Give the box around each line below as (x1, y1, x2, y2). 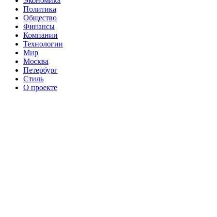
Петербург (23, 65, 58, 74)
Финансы (23, 22, 55, 31)
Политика (23, 4, 56, 13)
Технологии (23, 39, 63, 48)
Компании (23, 31, 58, 39)
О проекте (23, 83, 57, 92)
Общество (23, 13, 57, 22)
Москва (23, 57, 48, 65)
